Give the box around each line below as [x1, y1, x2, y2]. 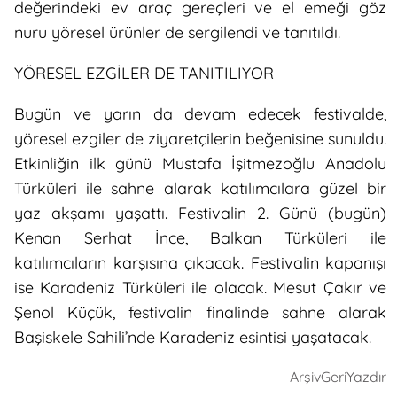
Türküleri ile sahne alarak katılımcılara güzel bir [14, 178, 386, 199]
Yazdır [346, 368, 386, 386]
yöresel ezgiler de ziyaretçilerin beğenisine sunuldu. [14, 128, 386, 150]
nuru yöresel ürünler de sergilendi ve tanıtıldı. [14, 22, 340, 43]
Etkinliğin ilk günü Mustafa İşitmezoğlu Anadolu [14, 153, 386, 175]
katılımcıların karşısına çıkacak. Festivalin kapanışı [14, 253, 386, 274]
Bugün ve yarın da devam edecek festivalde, [14, 104, 386, 125]
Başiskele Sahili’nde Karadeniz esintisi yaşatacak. [14, 327, 376, 348]
